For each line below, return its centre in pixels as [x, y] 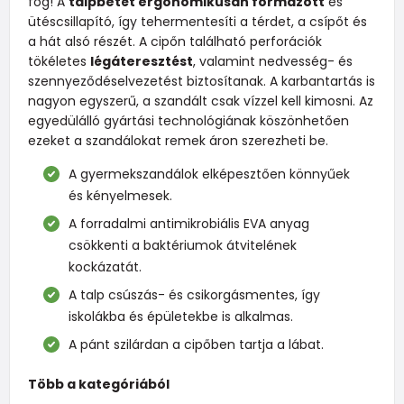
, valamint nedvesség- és [272, 61]
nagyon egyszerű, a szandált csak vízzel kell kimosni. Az [200, 101]
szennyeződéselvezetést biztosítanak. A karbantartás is [201, 81]
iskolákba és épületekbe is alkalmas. [181, 316]
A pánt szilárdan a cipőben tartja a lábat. [197, 344]
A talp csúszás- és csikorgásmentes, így [195, 294]
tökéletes [59, 61]
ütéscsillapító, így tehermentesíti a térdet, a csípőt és [197, 21]
